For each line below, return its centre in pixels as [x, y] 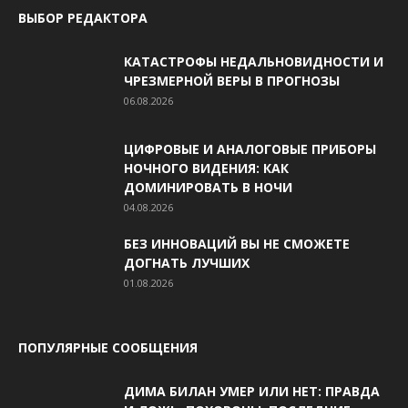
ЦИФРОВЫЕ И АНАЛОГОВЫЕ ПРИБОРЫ [250, 148]
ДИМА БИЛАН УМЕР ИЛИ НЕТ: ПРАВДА [252, 391]
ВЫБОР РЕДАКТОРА [83, 17]
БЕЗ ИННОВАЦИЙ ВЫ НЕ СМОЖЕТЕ [237, 243]
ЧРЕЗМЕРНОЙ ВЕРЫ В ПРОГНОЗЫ [232, 80]
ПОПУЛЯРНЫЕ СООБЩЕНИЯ [108, 347]
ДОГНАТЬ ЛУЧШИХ [187, 262]
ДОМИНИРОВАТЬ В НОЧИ [208, 187]
